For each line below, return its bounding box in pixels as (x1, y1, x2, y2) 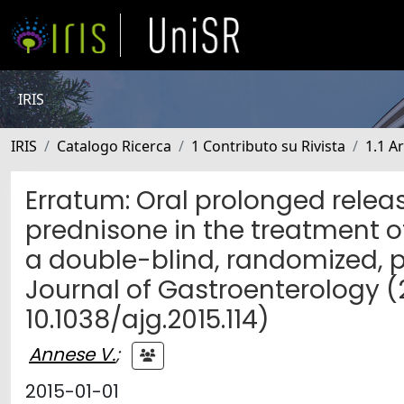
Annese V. (29, 341, 115, 367)
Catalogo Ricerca (57, 136, 171, 156)
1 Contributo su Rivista (191, 136, 345, 156)
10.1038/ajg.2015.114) (25, 302, 270, 337)
